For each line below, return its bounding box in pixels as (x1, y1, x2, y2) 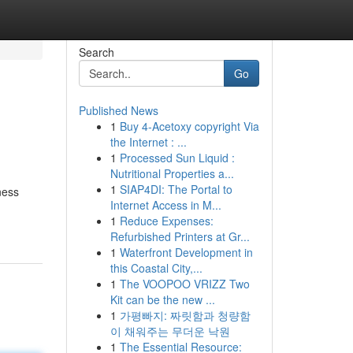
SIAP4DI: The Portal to (119, 181, 232, 197)
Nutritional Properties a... (110, 165, 234, 181)
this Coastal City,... (110, 260, 203, 276)
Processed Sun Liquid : (119, 150, 235, 165)
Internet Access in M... (110, 197, 221, 213)
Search (78, 44, 114, 60)
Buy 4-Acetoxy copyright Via (119, 118, 259, 134)
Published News (78, 102, 158, 118)
